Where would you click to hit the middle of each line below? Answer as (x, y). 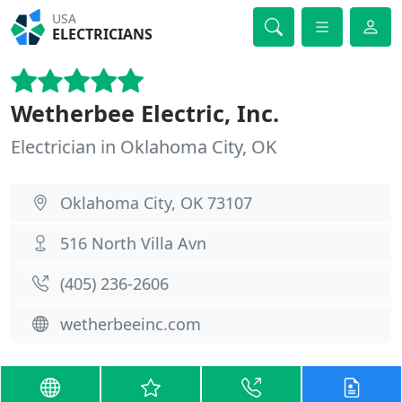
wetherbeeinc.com (131, 324)
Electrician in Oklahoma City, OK (144, 147)
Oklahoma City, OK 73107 (156, 203)
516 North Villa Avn (133, 243)
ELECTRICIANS (103, 34)
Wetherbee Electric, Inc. (145, 113)
